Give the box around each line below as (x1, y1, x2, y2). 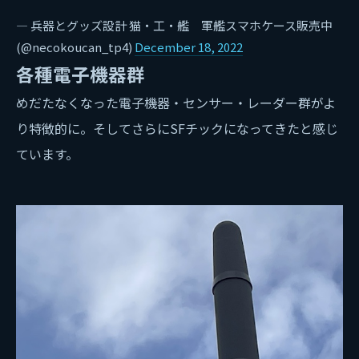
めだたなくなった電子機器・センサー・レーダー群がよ (16, 92, 336, 112)
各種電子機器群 (16, 60, 145, 87)
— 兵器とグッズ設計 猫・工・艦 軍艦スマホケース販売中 (16, 16, 333, 34)
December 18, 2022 (135, 38, 243, 55)
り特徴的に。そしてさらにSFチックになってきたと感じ (16, 118, 338, 138)
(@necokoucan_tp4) (16, 38, 135, 55)
